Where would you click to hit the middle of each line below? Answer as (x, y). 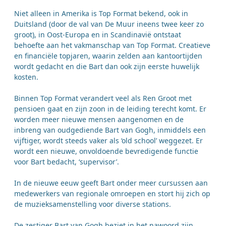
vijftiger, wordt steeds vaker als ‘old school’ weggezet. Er (108, 141)
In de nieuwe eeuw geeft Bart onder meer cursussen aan (111, 183)
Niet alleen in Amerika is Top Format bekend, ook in (101, 14)
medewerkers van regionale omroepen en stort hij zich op (112, 194)
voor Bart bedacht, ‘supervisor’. (68, 162)
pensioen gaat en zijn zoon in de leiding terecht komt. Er (110, 109)
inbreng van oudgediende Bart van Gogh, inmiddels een (110, 130)
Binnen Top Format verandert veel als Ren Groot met (103, 98)
